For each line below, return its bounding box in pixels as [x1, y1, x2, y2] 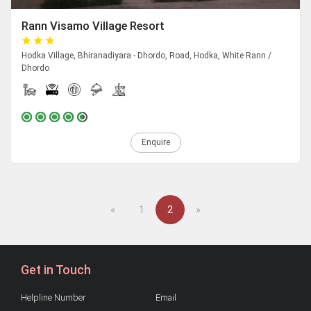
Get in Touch [21, 262, 91, 278]
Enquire [141, 137, 170, 148]
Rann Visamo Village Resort [22, 19, 165, 33]
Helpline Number [21, 292, 85, 303]
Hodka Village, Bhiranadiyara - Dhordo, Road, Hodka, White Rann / [22, 51, 271, 61]
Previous [115, 203, 154, 216]
